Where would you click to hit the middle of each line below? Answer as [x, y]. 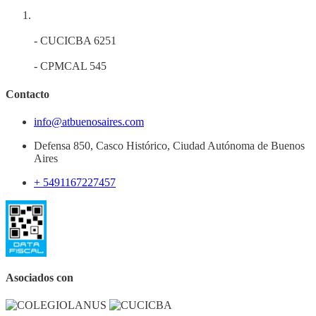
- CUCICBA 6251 [75, 41]
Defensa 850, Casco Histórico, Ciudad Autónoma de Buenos [169, 145]
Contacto [28, 94]
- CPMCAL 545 [70, 66]
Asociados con [39, 278]
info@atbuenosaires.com [89, 121]
